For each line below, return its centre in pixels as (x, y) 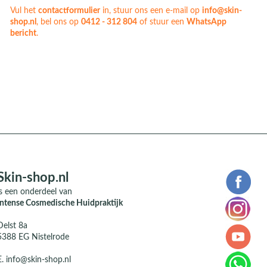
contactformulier (69, 11)
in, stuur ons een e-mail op (151, 11)
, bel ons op (58, 22)
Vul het (24, 11)
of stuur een (162, 22)
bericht (23, 34)
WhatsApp (206, 22)
